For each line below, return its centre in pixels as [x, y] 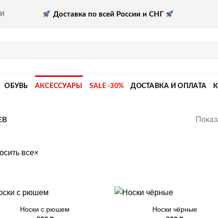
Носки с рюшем [45, 209]
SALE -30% [107, 86]
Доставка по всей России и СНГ [108, 14]
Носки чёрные [174, 209]
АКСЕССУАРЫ [59, 86]
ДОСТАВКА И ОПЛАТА [169, 86]
